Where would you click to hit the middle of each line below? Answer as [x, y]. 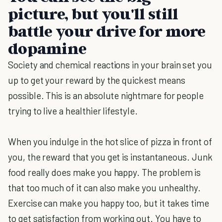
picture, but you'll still [93, 13]
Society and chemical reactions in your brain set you [110, 65]
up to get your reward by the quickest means [97, 80]
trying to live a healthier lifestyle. [73, 111]
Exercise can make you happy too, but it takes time [109, 203]
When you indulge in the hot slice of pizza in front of [110, 141]
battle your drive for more [107, 31]
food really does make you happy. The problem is [105, 172]
